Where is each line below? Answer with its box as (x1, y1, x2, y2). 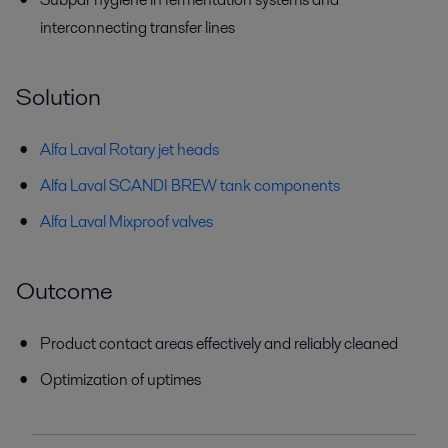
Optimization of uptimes (40, 367, 201, 391)
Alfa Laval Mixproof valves (40, 209, 213, 233)
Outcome (16, 273, 113, 307)
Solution (16, 79, 101, 113)
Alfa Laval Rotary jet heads (40, 137, 219, 161)
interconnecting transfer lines (40, 15, 235, 39)
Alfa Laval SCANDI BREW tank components (40, 173, 340, 197)
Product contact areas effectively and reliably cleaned (40, 331, 398, 355)
